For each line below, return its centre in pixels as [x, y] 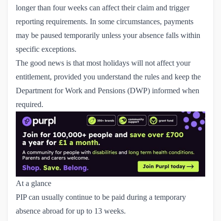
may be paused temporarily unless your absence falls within [108, 36]
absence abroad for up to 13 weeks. [71, 211]
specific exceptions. [46, 49]
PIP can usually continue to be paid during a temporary [101, 197]
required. [30, 105]
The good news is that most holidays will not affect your [103, 63]
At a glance [34, 183]
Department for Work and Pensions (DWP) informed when [108, 91]
